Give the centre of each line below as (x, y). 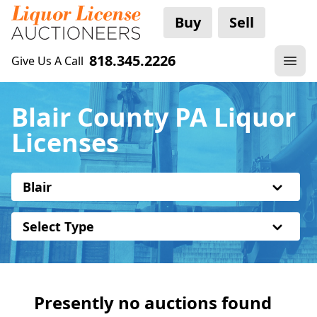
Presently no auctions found (153, 302)
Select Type (58, 226)
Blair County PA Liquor (154, 117)
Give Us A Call (47, 61)
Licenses (65, 143)
